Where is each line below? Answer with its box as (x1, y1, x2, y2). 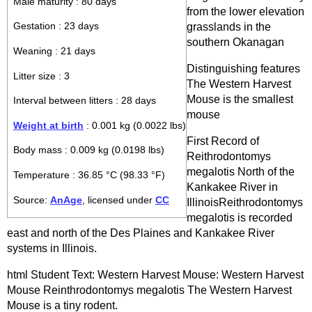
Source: (13, 194, 50, 205)
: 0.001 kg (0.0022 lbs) (84, 120, 186, 131)
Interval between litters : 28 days (13, 95, 156, 107)
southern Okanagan (187, 36, 284, 48)
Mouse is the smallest (187, 93, 293, 105)
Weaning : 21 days (13, 45, 95, 56)
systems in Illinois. (7, 242, 97, 254)
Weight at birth (13, 120, 84, 131)
